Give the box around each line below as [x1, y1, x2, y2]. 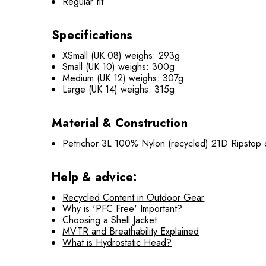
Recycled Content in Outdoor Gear [62, 190, 205, 204]
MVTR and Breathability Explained [62, 224, 199, 238]
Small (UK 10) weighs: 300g [62, 59, 175, 74]
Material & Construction [52, 114, 188, 132]
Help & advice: [52, 168, 137, 186]
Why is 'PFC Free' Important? [62, 201, 183, 216]
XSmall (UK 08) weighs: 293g [62, 48, 180, 62]
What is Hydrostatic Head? [62, 235, 172, 249]
